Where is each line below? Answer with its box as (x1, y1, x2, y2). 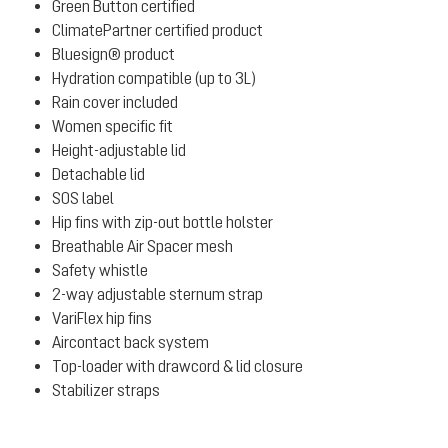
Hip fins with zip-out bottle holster (52, 213, 273, 231)
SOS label (52, 189, 114, 207)
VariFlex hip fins (52, 309, 152, 327)
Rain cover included (52, 93, 178, 111)
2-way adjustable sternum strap (52, 285, 263, 303)
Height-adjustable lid (52, 141, 186, 159)
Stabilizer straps (52, 381, 160, 399)
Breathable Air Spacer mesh (52, 237, 233, 255)
